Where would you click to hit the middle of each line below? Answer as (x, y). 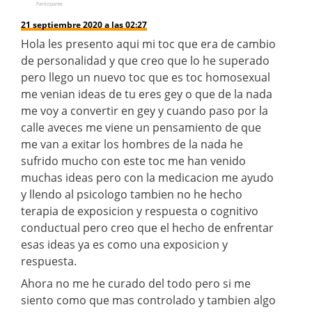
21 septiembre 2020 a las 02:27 (84, 24)
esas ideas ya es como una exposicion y (124, 244)
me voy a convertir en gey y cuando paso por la (145, 110)
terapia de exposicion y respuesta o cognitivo (140, 211)
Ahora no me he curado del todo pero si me (136, 283)
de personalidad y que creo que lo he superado (145, 60)
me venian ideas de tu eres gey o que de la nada (147, 94)
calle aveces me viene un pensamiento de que (141, 127)
